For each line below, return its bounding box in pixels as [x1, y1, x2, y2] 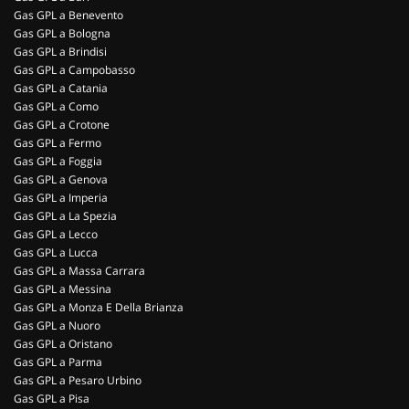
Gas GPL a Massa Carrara [14, 263, 145, 278]
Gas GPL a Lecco [14, 226, 98, 242]
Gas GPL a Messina [14, 281, 111, 297]
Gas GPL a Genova [14, 172, 108, 187]
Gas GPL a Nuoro [14, 318, 100, 333]
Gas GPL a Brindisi [14, 44, 107, 59]
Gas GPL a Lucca [14, 245, 98, 260]
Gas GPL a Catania [14, 80, 108, 96]
